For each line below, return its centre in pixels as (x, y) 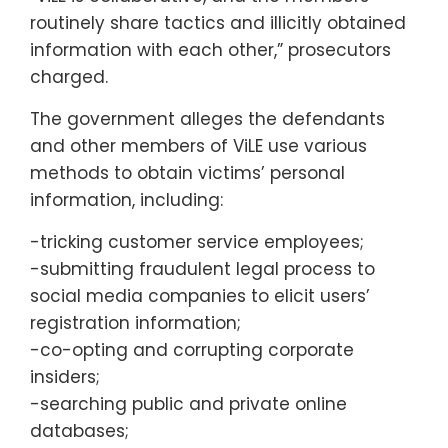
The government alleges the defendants (207, 118)
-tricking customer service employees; (197, 241)
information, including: (126, 199)
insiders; (65, 376)
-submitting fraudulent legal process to (202, 268)
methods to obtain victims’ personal (187, 172)
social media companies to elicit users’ (200, 295)
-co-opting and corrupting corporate (192, 349)
